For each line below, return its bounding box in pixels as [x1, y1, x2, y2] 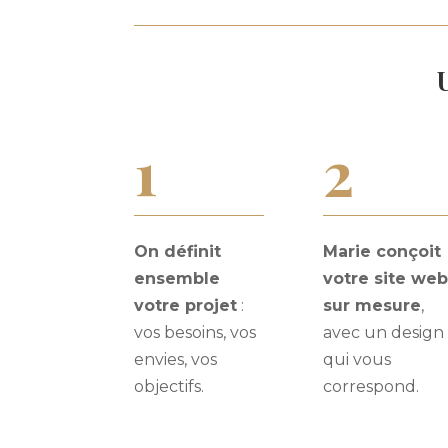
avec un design [323, 322, 445, 342]
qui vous [323, 349, 392, 369]
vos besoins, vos [134, 322, 257, 342]
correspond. [323, 376, 420, 396]
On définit [134, 241, 222, 261]
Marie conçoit [323, 241, 442, 261]
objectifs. [134, 376, 205, 396]
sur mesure [323, 295, 422, 315]
